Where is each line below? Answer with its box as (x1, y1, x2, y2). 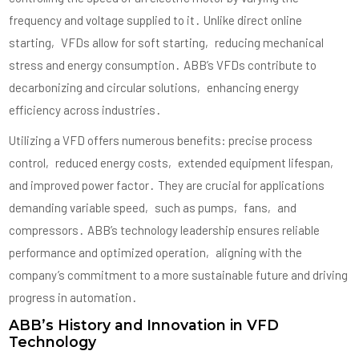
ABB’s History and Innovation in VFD (9, 316, 280, 333)
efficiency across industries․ (9, 102, 163, 117)
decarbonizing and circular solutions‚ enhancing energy (9, 79, 300, 95)
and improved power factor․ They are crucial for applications (9, 177, 325, 192)
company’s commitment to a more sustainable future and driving (9, 267, 349, 282)
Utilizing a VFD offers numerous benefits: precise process (9, 132, 313, 147)
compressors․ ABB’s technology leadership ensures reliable (9, 222, 321, 237)
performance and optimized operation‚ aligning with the (9, 244, 303, 260)
